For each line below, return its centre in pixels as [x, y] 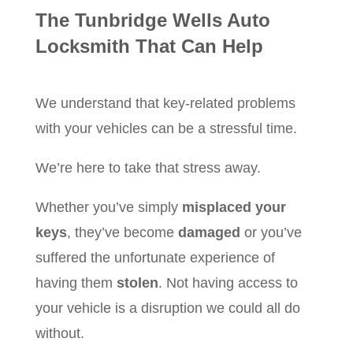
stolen [137, 283]
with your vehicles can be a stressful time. [166, 129]
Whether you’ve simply [108, 208]
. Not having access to [228, 283]
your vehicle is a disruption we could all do [167, 308]
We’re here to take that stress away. [148, 168]
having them [76, 283]
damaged [209, 233]
